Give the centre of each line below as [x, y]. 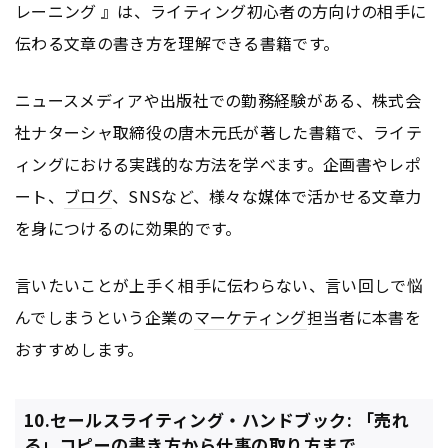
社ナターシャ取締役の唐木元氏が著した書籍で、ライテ [219, 132]
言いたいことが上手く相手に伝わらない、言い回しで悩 [219, 285]
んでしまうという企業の [104, 317]
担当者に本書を [364, 317]
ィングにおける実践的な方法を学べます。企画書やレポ [218, 164]
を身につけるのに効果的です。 [128, 228]
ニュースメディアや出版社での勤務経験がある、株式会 [218, 100]
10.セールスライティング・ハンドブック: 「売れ [216, 420]
